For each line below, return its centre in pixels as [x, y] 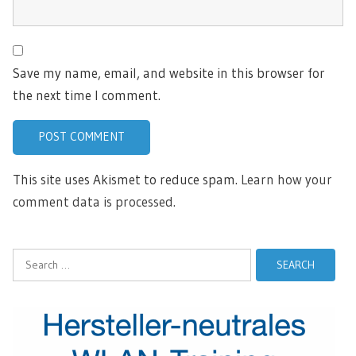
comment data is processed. [94, 201]
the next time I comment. [87, 95]
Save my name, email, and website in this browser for [169, 72]
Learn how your [286, 179]
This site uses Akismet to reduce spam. [127, 179]
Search [31, 258]
